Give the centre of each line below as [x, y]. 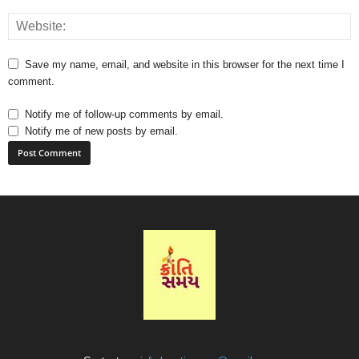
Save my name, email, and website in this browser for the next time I [185, 65]
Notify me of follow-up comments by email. [124, 115]
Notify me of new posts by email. [101, 131]
